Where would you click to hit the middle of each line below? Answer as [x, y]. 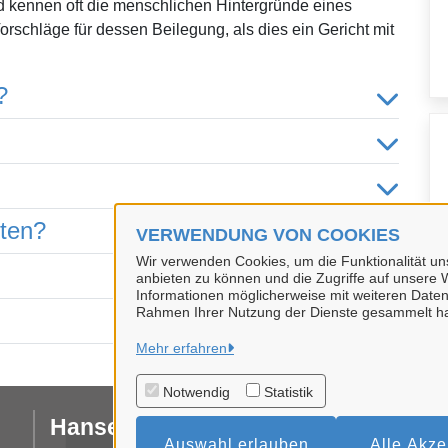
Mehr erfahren [181, 348]
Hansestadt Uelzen [153, 427]
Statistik [288, 392]
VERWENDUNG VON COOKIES [268, 235]
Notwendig [196, 392]
